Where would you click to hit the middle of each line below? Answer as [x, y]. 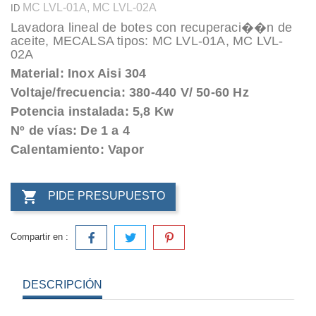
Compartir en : [39, 236]
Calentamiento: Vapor [77, 149]
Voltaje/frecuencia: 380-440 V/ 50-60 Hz [130, 92]
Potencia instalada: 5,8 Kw [92, 111]
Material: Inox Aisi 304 [79, 73]
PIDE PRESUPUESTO [107, 196]
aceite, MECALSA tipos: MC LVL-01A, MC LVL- [147, 41]
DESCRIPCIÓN [62, 284]
